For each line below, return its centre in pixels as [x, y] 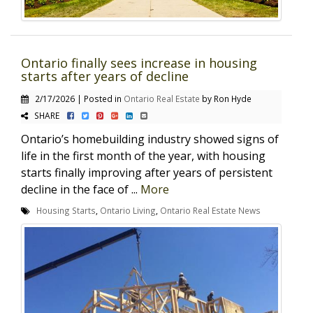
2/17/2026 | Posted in [76, 99]
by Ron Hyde [226, 99]
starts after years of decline [105, 76]
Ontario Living [128, 210]
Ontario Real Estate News [210, 210]
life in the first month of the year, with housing [143, 156]
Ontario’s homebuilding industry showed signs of [150, 139]
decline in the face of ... [81, 189]
